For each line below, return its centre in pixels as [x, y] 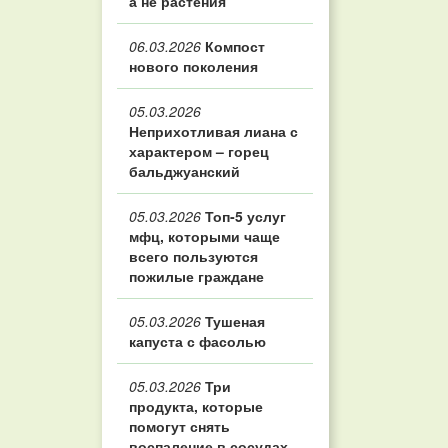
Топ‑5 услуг [243, 216]
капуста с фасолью [197, 341]
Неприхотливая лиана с [213, 131]
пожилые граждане [196, 276]
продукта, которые [196, 406]
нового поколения [193, 66]
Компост [233, 46]
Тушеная [233, 321]
